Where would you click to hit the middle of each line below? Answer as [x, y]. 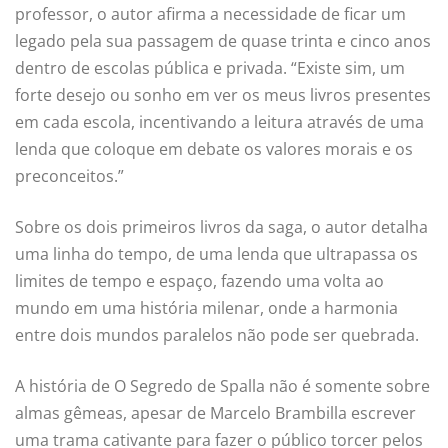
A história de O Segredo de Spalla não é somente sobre [222, 386]
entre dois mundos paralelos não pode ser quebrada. [217, 335]
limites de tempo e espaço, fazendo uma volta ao [199, 281]
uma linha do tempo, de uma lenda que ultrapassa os [216, 254]
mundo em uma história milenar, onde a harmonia [206, 308]
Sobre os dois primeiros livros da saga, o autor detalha [221, 227]
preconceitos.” [69, 176]
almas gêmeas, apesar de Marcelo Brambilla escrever [215, 413]
